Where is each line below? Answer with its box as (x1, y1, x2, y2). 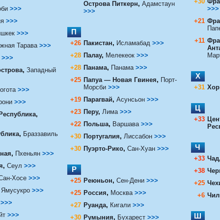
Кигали (110, 201, 133, 209)
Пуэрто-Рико (83, 144, 123, 152)
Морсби (83, 83, 106, 91)
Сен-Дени (116, 176, 146, 184)
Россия (83, 189, 107, 196)
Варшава (112, 120, 139, 128)
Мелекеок (105, 51, 135, 59)
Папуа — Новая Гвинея (83, 76, 157, 83)
